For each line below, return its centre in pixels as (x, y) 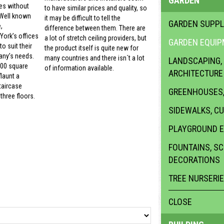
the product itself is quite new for (91, 48)
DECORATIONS (194, 160)
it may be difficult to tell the (82, 18)
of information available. (79, 68)
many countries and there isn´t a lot (94, 58)
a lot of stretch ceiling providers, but (95, 38)
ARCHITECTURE (195, 73)
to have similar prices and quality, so (96, 8)
